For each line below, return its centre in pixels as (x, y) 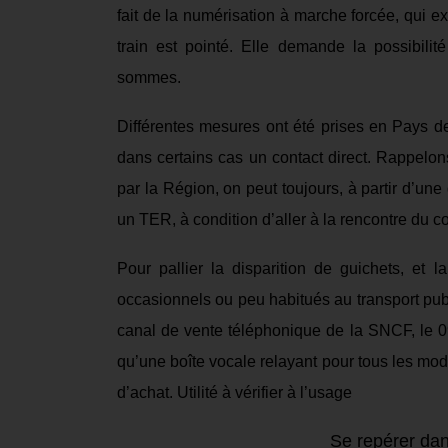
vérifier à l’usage (293, 392)
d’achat (143, 392)
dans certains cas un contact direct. (247, 157)
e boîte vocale (209, 361)
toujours (310, 188)
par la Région (166, 188)
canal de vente (173, 330)
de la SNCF (368, 330)
